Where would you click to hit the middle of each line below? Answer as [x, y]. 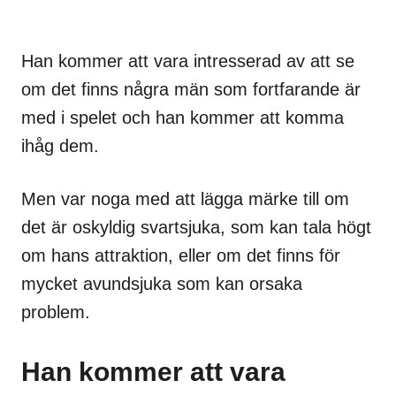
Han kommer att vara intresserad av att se [188, 61]
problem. [56, 312]
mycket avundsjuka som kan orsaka [162, 284]
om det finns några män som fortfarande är [191, 90]
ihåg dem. [60, 146]
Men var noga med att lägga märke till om [185, 199]
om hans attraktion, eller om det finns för [181, 256]
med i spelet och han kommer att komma [183, 118]
